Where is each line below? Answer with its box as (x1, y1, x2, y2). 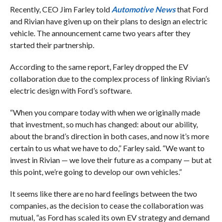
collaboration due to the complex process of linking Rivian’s (9, 73, 210, 83)
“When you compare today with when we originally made (9, 107, 200, 117)
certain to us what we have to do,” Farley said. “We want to (9, 143, 205, 153)
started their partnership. (9, 40, 94, 50)
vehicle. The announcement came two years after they (9, 28, 190, 38)
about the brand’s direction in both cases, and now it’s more (9, 131, 209, 141)
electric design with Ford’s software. (9, 85, 132, 95)
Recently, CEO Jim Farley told (9, 4, 111, 14)
